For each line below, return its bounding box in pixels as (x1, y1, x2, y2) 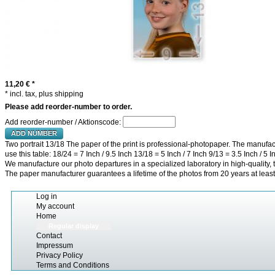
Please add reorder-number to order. (5, 103, 132, 111)
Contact (36, 231, 62, 240)
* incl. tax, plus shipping (5, 90, 83, 98)
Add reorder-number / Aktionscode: (5, 117, 123, 126)
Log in (36, 192, 57, 201)
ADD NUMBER (11, 130, 57, 137)
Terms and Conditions (36, 261, 109, 269)
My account (36, 202, 74, 211)
